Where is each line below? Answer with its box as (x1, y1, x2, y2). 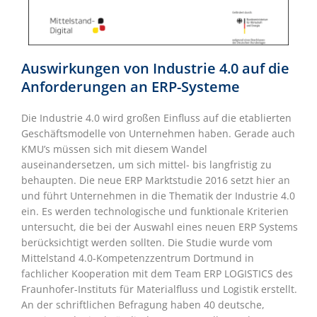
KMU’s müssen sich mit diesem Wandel (21, 142, 207, 156)
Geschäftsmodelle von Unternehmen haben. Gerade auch (21, 127, 295, 141)
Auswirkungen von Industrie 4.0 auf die (21, 59, 289, 79)
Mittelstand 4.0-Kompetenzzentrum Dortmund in (21, 251, 254, 265)
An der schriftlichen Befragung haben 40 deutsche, (21, 298, 265, 312)
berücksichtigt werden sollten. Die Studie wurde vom (21, 236, 272, 250)
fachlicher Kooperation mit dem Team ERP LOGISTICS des (21, 267, 293, 281)
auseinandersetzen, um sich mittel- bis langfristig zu (21, 158, 272, 172)
